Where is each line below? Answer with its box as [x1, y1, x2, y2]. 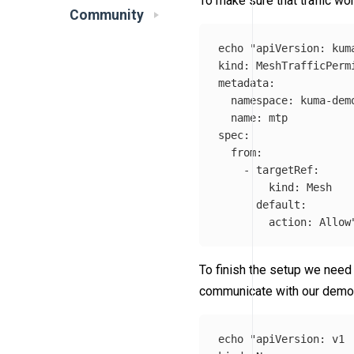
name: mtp [218, 111, 288, 124]
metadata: [218, 76, 275, 89]
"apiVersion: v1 [250, 332, 345, 345]
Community [70, 7, 144, 24]
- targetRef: [218, 163, 319, 176]
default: [218, 198, 307, 211]
